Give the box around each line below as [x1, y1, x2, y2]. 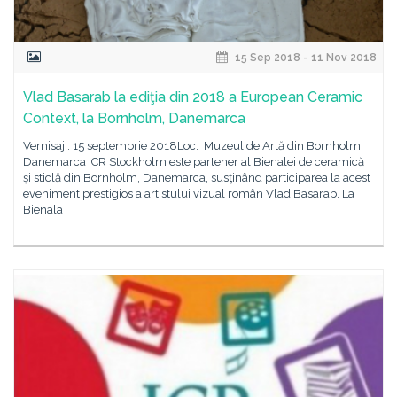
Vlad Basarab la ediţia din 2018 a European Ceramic [23, 89, 362, 105]
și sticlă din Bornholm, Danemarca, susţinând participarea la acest [23, 171, 370, 184]
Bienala [23, 203, 63, 216]
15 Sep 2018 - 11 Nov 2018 [232, 51, 377, 64]
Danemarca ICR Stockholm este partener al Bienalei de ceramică [23, 155, 364, 168]
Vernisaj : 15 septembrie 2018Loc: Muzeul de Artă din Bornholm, [23, 139, 363, 152]
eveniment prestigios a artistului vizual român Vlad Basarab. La [23, 187, 354, 200]
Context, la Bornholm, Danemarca [23, 110, 245, 127]
